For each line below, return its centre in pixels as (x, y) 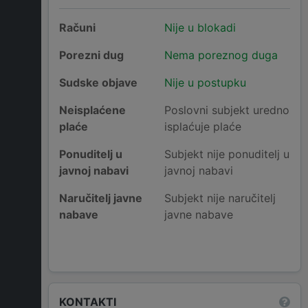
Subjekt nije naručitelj (220, 198)
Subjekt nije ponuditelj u (227, 154)
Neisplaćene (92, 110)
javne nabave (198, 215)
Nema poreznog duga (221, 55)
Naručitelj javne (101, 198)
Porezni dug (91, 55)
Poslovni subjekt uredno (227, 110)
